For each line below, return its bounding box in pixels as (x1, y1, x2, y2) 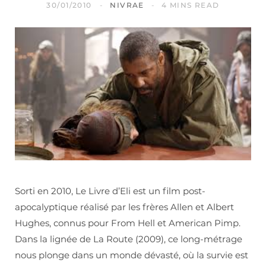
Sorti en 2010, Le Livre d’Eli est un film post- (15, 185, 205, 197)
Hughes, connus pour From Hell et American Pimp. (15, 217, 240, 229)
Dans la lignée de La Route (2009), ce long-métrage (15, 233, 242, 245)
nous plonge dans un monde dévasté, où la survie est (15, 249, 248, 261)
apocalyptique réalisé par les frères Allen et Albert (15, 201, 234, 213)
